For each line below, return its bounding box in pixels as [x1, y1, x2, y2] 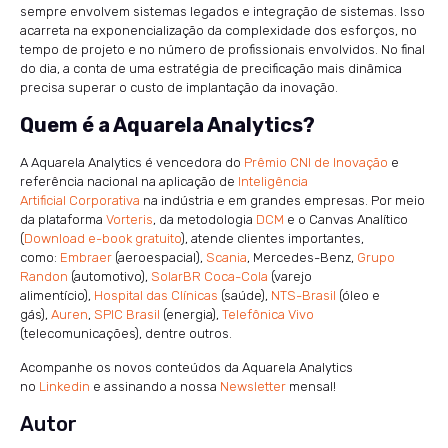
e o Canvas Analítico [284, 211, 408, 227]
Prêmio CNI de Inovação [244, 154, 388, 170]
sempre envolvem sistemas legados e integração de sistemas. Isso [20, 3, 425, 19]
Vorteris [106, 211, 153, 227]
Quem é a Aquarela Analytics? [20, 112, 315, 137]
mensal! [286, 378, 336, 394]
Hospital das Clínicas [94, 287, 218, 303]
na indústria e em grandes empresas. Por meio [140, 192, 425, 208]
